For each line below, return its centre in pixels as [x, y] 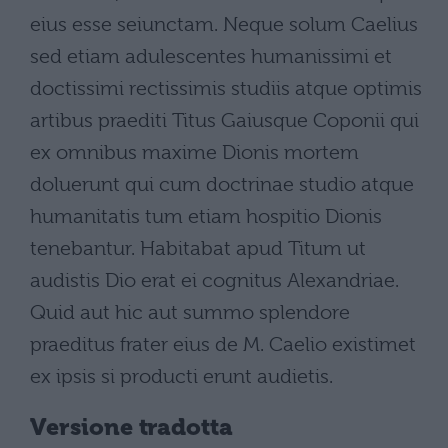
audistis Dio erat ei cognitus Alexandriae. [214, 280]
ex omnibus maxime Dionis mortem [194, 152]
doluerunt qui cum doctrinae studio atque [222, 184]
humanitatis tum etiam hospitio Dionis [206, 216]
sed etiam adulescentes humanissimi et [211, 56]
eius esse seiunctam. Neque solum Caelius [224, 24]
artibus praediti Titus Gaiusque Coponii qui [224, 120]
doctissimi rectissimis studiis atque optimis [226, 88]
